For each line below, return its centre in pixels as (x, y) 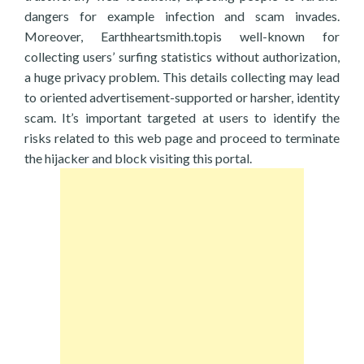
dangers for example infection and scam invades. (182, 16)
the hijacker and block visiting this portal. (138, 158)
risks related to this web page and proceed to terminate (182, 138)
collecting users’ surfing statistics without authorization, (182, 56)
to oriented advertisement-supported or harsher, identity (182, 97)
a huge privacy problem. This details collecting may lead (182, 77)
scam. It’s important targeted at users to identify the (182, 117)
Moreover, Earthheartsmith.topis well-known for (182, 36)
